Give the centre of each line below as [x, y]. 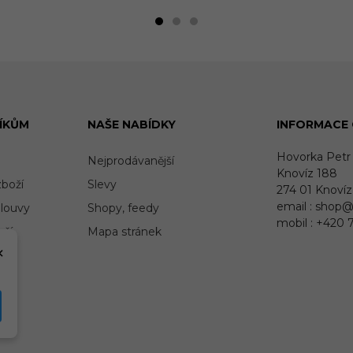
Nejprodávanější [131, 160]
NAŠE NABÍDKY [132, 124]
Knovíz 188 [307, 173]
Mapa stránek [124, 231]
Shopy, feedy [123, 208]
